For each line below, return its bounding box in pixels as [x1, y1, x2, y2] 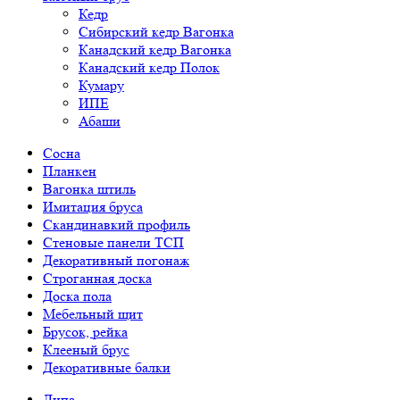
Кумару [79, 77, 124, 94]
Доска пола [43, 287, 112, 304]
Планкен [43, 162, 96, 179]
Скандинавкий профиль [43, 216, 190, 233]
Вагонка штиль [43, 180, 136, 197]
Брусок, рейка [43, 323, 128, 340]
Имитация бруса [43, 198, 143, 215]
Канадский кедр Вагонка [79, 41, 231, 58]
